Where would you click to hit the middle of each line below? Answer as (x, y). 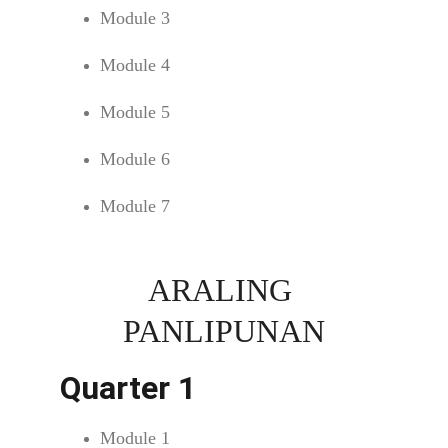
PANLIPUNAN (224, 331)
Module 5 (135, 112)
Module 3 (135, 18)
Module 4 (135, 65)
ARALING (224, 290)
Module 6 (135, 159)
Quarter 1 (128, 388)
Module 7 (135, 206)
